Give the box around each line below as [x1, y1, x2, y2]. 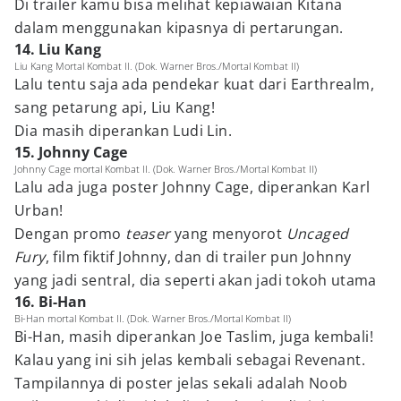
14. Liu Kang [14, 39, 101, 59]
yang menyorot [175, 224, 286, 243]
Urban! [14, 200, 64, 220]
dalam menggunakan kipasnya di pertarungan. [14, 18, 344, 38]
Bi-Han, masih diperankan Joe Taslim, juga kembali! [14, 327, 373, 346]
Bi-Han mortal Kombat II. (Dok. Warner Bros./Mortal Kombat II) [14, 311, 291, 325]
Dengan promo [14, 224, 126, 243]
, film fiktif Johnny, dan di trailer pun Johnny [45, 247, 352, 267]
